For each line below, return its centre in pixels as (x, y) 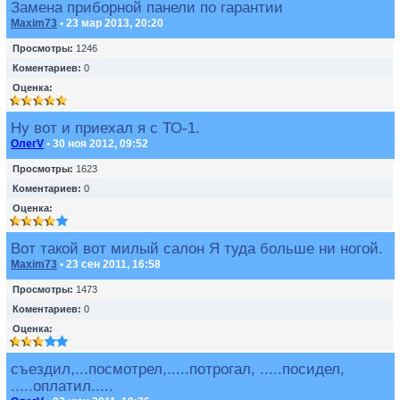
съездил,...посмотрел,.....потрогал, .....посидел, (178, 369)
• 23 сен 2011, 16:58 (109, 264)
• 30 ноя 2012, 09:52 (96, 144)
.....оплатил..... (62, 386)
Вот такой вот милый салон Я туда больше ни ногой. (197, 248)
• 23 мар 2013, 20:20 (110, 23)
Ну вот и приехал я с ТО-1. (105, 128)
